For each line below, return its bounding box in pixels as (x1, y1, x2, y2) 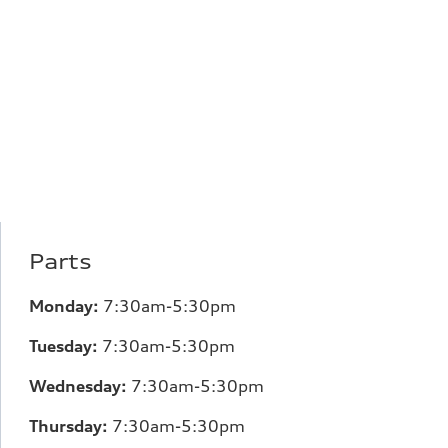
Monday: (28, 296, 103, 316)
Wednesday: (28, 376, 131, 396)
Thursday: (28, 416, 112, 436)
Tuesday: (28, 336, 102, 356)
